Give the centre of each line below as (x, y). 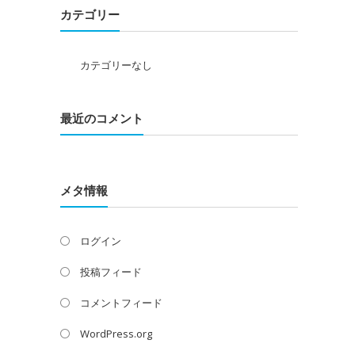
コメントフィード (121, 303)
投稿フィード (111, 272)
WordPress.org (116, 334)
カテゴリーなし (116, 65)
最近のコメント (102, 118)
